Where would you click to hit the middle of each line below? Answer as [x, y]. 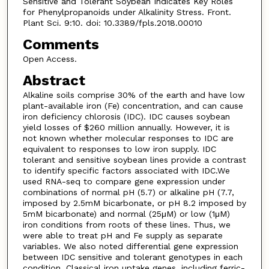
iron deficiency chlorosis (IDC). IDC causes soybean [126, 116]
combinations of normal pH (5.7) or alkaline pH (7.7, [128, 192]
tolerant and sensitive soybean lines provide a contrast [134, 159]
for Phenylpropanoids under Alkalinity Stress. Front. [127, 12]
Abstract [54, 80]
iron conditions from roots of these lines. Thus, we [126, 224]
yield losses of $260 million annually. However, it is [126, 127]
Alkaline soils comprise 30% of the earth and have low [134, 95]
